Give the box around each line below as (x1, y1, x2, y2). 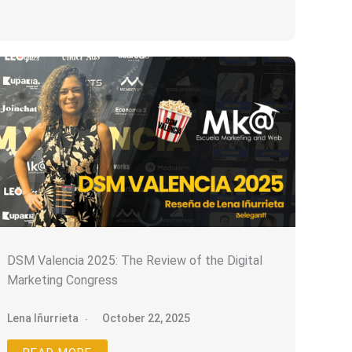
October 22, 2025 (102, 312, 191, 325)
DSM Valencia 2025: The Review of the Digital (7, 253, 263, 269)
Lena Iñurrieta (7, 312, 79, 325)
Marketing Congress (7, 273, 119, 288)
